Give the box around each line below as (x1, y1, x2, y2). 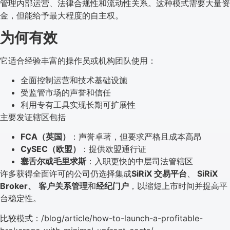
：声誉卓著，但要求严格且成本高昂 (70, 131, 202, 142)
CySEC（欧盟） (21, 144, 81, 155)
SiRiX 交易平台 (131, 168, 187, 179)
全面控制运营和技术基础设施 (21, 75, 127, 86)
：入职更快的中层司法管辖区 (86, 156, 193, 167)
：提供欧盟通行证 (81, 144, 146, 155)
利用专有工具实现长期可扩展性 (21, 100, 136, 110)
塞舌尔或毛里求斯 (21, 156, 86, 167)
